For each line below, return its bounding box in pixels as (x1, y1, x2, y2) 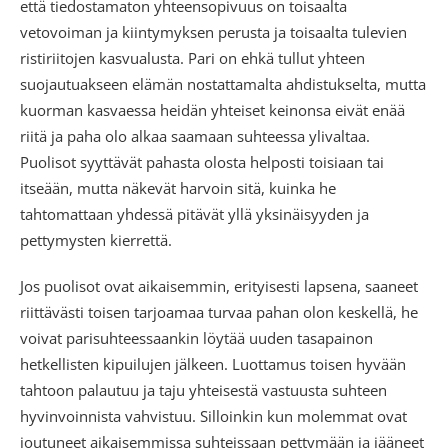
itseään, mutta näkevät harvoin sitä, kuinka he (20, 177, 336, 198)
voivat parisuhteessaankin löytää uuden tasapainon (20, 327, 373, 348)
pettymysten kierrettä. (20, 229, 172, 250)
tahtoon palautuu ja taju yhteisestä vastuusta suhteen (20, 379, 387, 400)
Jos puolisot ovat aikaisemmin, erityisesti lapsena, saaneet (20, 275, 418, 296)
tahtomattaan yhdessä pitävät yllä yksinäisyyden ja (20, 203, 369, 224)
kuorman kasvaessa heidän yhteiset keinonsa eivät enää (20, 99, 405, 120)
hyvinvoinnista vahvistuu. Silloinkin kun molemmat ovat (20, 405, 407, 426)
